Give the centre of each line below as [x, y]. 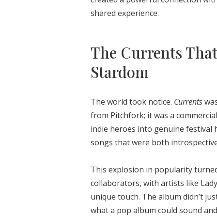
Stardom [120, 72]
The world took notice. [132, 102]
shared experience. [125, 13]
